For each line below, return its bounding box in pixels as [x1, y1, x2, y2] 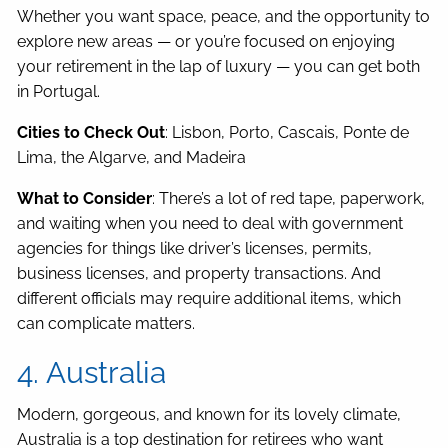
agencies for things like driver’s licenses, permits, [17, 239, 373, 259]
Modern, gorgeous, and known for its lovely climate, [17, 405, 402, 425]
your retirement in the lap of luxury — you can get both [17, 57, 421, 77]
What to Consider [17, 189, 153, 209]
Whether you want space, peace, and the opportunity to [17, 7, 431, 27]
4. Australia [17, 355, 167, 391]
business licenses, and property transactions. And [17, 264, 382, 284]
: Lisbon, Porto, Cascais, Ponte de [165, 123, 410, 143]
